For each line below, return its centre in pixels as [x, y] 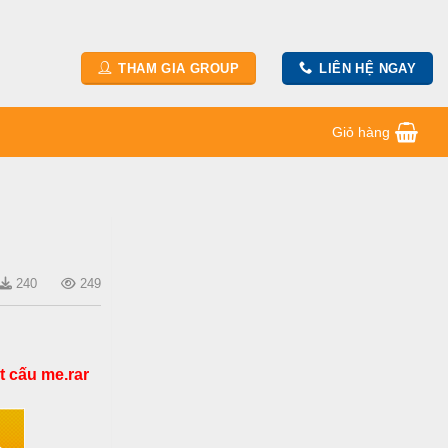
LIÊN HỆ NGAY [368, 68]
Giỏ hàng [361, 132]
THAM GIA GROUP [178, 68]
